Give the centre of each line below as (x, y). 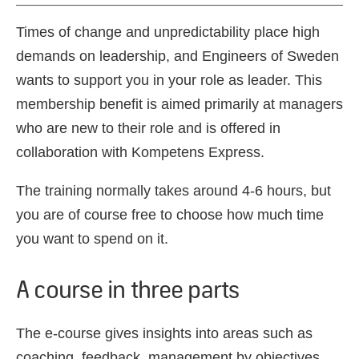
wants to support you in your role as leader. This (169, 80)
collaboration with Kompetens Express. (140, 152)
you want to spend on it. (92, 239)
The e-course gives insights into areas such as (164, 333)
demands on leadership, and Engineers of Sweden (177, 56)
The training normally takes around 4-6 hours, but (173, 191)
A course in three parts (128, 288)
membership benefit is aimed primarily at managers (179, 104)
